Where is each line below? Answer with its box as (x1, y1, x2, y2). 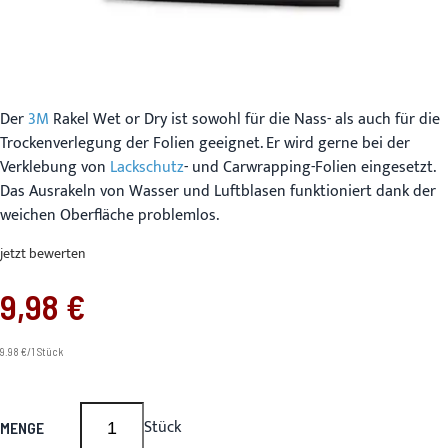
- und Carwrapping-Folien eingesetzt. (184, 153, 435, 181)
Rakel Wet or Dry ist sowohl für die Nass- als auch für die (49, 105, 440, 133)
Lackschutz (110, 153, 184, 181)
